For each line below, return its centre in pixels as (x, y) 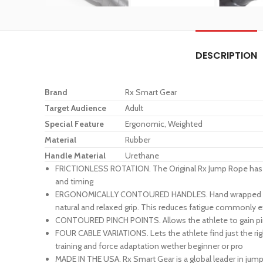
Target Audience (75, 108)
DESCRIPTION (226, 56)
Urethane (142, 156)
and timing (74, 182)
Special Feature (74, 124)
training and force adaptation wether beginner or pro (149, 246)
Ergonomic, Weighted (164, 124)
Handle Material (75, 156)
